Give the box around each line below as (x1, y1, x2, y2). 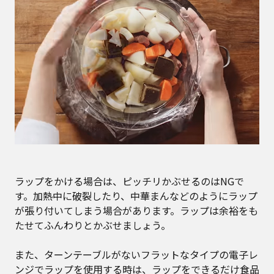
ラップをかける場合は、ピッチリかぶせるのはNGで (15, 174, 244, 189)
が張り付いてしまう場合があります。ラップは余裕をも (15, 203, 258, 218)
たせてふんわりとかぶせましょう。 (15, 218, 171, 233)
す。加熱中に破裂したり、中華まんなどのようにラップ (15, 188, 257, 204)
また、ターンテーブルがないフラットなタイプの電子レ (15, 247, 258, 262)
